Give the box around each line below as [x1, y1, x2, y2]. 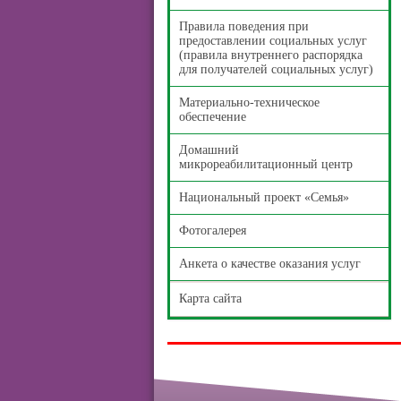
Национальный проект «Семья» [179, 191, 349, 204]
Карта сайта [179, 292, 242, 305]
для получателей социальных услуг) [179, 63, 373, 76]
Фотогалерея [179, 224, 246, 237]
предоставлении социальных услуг [179, 34, 367, 47]
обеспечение [179, 110, 246, 124]
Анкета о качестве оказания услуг [179, 257, 361, 270]
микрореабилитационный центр [179, 158, 353, 171]
